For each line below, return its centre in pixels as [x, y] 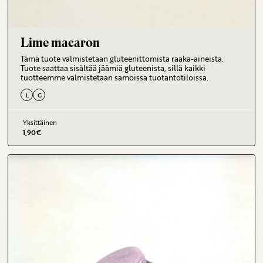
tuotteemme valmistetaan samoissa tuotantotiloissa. [115, 78]
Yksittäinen [40, 122]
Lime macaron [60, 43]
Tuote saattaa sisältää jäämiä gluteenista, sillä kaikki [113, 68]
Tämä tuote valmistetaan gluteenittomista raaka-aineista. [122, 59]
